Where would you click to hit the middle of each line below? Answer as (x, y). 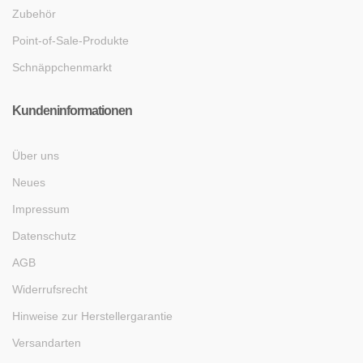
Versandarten (47, 342)
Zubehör (34, 13)
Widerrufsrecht (50, 289)
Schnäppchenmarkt (62, 67)
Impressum (41, 209)
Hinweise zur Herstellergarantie (92, 316)
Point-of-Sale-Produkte (70, 40)
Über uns (36, 155)
